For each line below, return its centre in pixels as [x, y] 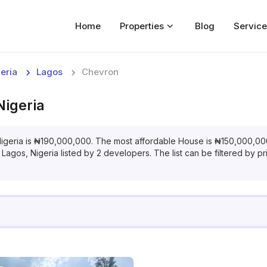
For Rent [133, 136]
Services [133, 191]
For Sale [133, 109]
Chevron [100, 72]
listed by [77, 153]
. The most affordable [135, 141]
